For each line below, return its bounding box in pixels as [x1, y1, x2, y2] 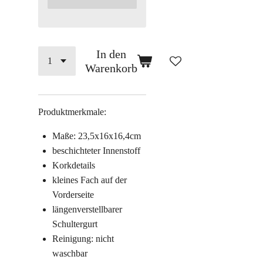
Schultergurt [52, 219, 97, 229]
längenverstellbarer [52, 204, 122, 214]
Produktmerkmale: [38, 107, 106, 117]
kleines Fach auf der [52, 175, 127, 185]
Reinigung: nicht [52, 234, 114, 244]
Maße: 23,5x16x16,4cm [52, 131, 141, 141]
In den [96, 48, 126, 60]
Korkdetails [52, 160, 95, 170]
